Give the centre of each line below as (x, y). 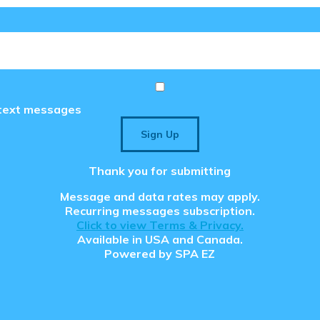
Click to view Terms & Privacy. (160, 225)
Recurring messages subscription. (160, 211)
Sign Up (160, 135)
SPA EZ (195, 254)
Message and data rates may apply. (160, 197)
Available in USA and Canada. (160, 240)
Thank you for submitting (160, 171)
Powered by (140, 254)
